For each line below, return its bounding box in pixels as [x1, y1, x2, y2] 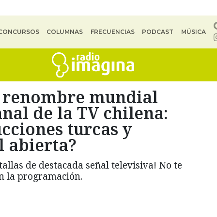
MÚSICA [181, 28, 206, 35]
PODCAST [142, 28, 174, 35]
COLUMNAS [46, 28, 83, 35]
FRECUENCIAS [90, 28, 135, 35]
